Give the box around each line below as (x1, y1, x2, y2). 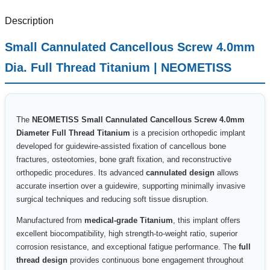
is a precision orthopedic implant (130, 128, 245, 137)
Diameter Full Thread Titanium (16, 128, 130, 137)
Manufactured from (16, 216, 84, 225)
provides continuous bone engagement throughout (67, 256, 243, 265)
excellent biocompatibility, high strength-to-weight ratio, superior (16, 229, 237, 239)
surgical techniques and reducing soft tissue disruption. (16, 194, 209, 204)
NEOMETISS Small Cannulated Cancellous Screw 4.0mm (32, 115, 245, 124)
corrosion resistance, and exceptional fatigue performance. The (16, 242, 239, 252)
